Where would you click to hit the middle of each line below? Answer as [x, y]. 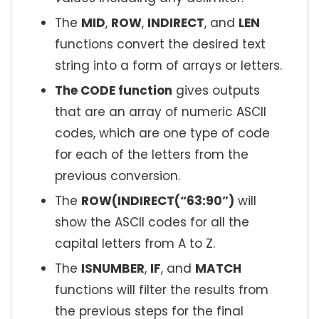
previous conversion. [117, 176]
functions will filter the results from [162, 290]
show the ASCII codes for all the [152, 223]
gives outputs [216, 91]
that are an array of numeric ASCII [161, 112]
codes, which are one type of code [162, 134]
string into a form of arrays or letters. [168, 66]
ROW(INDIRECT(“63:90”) [158, 201]
